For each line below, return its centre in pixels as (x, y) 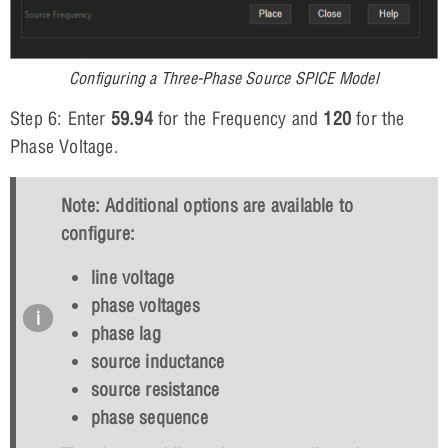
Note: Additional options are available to (207, 205)
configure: (98, 233)
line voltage (133, 277)
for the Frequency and (238, 118)
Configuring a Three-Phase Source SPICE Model (224, 77)
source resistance (155, 389)
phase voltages (145, 305)
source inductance (158, 361)
